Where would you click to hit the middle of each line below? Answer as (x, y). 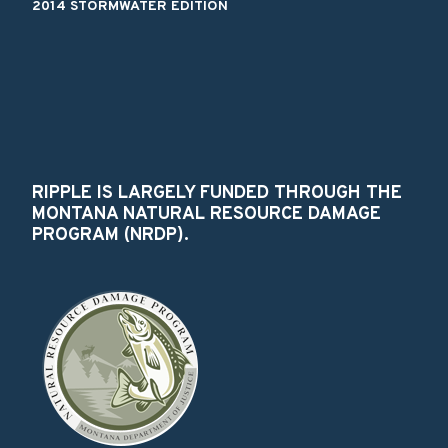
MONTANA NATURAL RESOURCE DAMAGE (206, 214)
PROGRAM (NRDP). (110, 235)
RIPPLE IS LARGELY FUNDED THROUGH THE (217, 193)
